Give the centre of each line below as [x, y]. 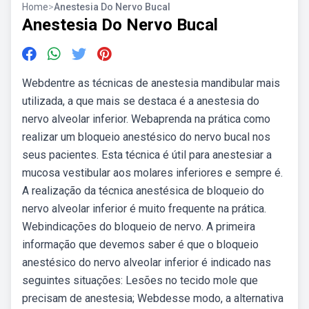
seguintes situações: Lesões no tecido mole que [140, 280]
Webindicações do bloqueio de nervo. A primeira [139, 227]
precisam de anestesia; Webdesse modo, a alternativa [153, 298]
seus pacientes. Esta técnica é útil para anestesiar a [147, 155]
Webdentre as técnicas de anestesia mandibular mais [151, 83]
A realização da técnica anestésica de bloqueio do [143, 191]
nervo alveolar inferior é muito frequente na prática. [144, 209]
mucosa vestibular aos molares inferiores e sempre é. [152, 173]
